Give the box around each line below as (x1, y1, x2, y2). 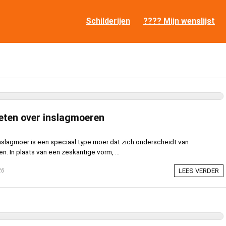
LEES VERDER (179, 167, 219, 175)
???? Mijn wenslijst (143, 16, 215, 26)
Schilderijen (86, 16, 130, 26)
